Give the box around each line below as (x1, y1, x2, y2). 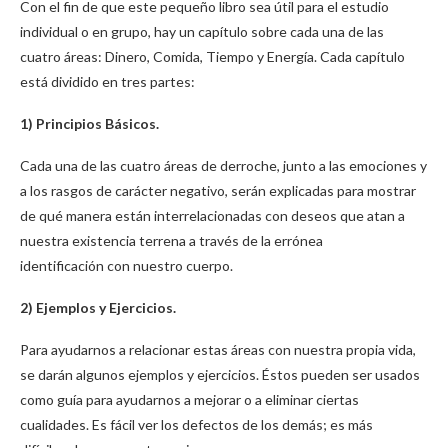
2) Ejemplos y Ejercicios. (20, 299, 176, 316)
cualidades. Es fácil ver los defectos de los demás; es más (20, 416, 373, 433)
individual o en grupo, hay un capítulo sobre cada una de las (20, 23, 384, 40)
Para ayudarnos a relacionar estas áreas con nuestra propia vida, (20, 341, 416, 358)
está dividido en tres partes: (20, 73, 195, 90)
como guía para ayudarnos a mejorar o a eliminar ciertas (20, 391, 359, 408)
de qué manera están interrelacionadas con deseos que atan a (20, 207, 405, 224)
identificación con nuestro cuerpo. (20, 257, 233, 274)
